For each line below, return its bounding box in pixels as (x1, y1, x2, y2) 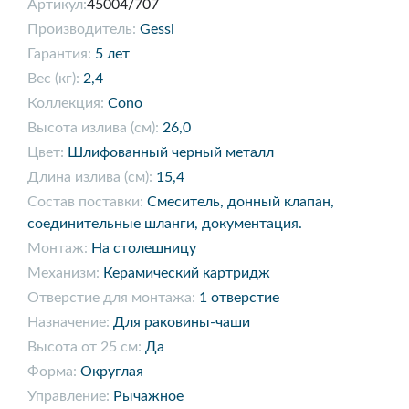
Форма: (27, 364, 77, 379)
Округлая (80, 364, 143, 379)
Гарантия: (27, 47, 91, 61)
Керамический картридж (103, 266, 270, 280)
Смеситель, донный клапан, (147, 194, 334, 209)
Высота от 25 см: (27, 340, 142, 354)
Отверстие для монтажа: (27, 290, 195, 305)
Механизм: (27, 266, 100, 280)
